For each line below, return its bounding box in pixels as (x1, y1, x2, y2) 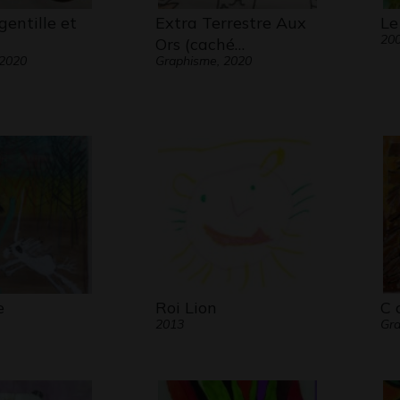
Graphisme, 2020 (154, 53, 252, 69)
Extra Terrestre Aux (154, 12, 306, 33)
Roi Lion (154, 297, 217, 318)
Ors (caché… (154, 34, 245, 54)
